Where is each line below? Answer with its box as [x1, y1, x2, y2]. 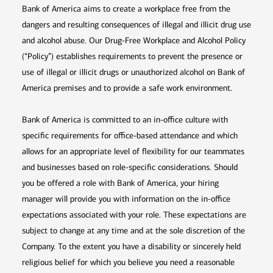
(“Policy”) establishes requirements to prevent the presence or [22, 51, 243, 62]
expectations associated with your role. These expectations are [22, 210, 246, 221]
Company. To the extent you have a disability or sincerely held [22, 241, 241, 252]
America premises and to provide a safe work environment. [22, 83, 232, 94]
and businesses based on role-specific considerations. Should [22, 162, 238, 173]
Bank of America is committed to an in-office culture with [22, 115, 228, 126]
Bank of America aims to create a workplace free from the [22, 4, 230, 15]
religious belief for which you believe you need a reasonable [22, 257, 235, 268]
